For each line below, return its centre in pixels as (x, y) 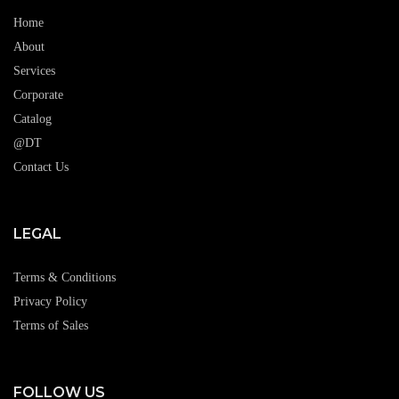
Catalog (33, 119)
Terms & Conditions (65, 277)
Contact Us (41, 167)
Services (34, 71)
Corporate (38, 95)
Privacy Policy (50, 301)
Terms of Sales (51, 326)
